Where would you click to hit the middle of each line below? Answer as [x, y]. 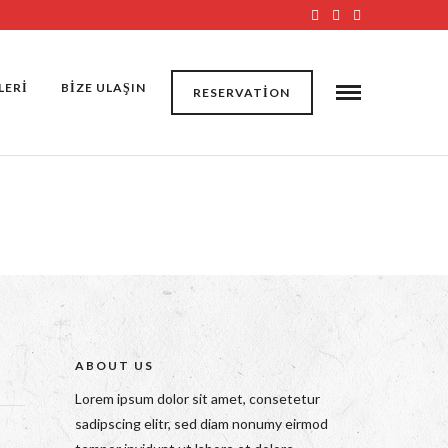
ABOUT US [115, 365]
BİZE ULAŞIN [103, 87]
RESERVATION [242, 92]
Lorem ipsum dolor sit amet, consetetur [198, 398]
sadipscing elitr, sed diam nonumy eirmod [202, 423]
